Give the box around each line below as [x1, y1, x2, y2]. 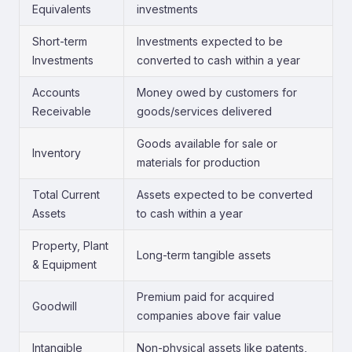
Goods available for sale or [137, 137, 277, 150]
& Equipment [32, 258, 97, 271]
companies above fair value [137, 309, 281, 322]
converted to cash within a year [137, 53, 300, 67]
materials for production [137, 156, 260, 169]
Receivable [32, 104, 91, 118]
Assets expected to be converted [137, 188, 313, 201]
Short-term [32, 35, 87, 48]
